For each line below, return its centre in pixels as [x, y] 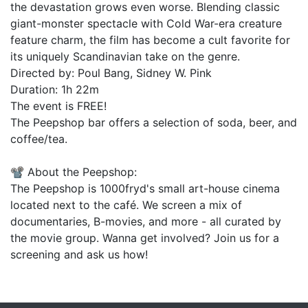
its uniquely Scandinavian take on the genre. [125, 56]
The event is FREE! [58, 106]
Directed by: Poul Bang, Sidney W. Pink [111, 73]
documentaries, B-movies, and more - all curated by [146, 221]
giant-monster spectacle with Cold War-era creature [146, 23]
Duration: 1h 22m [55, 89]
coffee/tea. [39, 139]
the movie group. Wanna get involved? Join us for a [145, 238]
